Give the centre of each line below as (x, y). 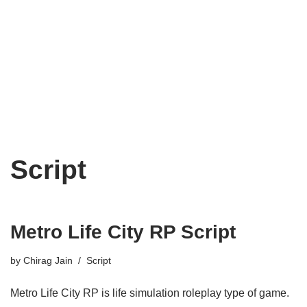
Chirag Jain (48, 260)
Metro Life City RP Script (123, 232)
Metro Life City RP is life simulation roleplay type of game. (150, 293)
